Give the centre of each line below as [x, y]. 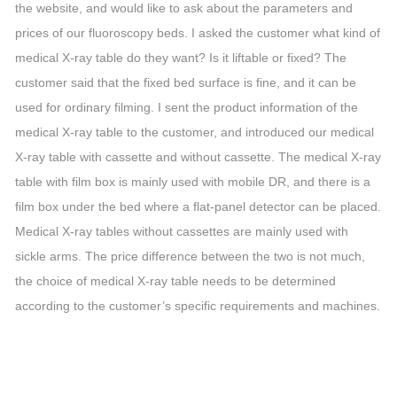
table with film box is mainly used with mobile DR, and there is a [193, 182]
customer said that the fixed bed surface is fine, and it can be [186, 82]
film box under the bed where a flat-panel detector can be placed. [198, 206]
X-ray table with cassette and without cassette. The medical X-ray [198, 157]
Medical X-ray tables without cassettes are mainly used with [182, 231]
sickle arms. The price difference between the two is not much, [190, 256]
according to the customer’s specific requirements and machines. [198, 306]
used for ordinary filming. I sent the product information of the [187, 107]
